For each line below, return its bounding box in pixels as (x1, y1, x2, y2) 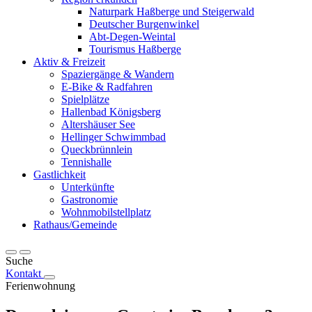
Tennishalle (61, 156, 111, 168)
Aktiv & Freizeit (33, 56, 105, 68)
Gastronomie (61, 194, 118, 205)
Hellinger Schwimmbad (61, 131, 166, 143)
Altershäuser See (61, 118, 135, 130)
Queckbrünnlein (61, 143, 132, 155)
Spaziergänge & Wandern (61, 68, 174, 80)
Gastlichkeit (33, 169, 86, 180)
